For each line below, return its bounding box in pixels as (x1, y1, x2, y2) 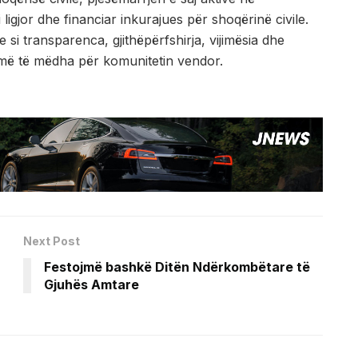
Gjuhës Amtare (44, 276, 139, 292)
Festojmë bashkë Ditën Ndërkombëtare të (44, 258, 310, 275)
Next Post (23, 233, 80, 248)
